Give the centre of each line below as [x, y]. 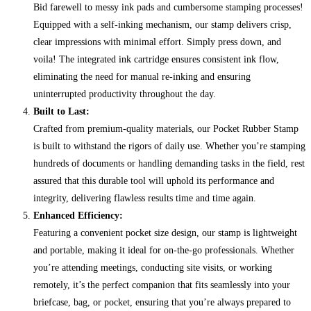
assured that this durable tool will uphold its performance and [154, 181]
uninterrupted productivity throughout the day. [125, 94]
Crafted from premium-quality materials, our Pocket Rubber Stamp [166, 129]
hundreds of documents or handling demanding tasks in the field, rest [169, 164]
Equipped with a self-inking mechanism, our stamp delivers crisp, [162, 25]
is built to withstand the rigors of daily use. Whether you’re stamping [169, 146]
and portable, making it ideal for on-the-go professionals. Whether [164, 251]
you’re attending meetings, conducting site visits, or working [153, 268]
